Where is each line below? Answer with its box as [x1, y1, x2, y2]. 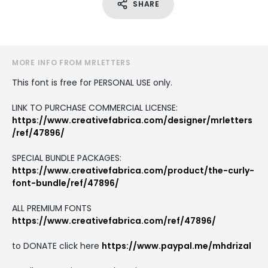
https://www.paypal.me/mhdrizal [102, 239, 251, 252]
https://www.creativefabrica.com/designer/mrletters [12, 114, 252, 126]
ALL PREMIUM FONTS [12, 202, 92, 214]
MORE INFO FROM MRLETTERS [12, 57, 131, 68]
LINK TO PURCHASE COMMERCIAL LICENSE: [12, 101, 178, 114]
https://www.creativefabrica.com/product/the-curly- [12, 164, 254, 176]
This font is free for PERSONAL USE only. [12, 76, 172, 89]
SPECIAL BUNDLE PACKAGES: [12, 151, 121, 164]
